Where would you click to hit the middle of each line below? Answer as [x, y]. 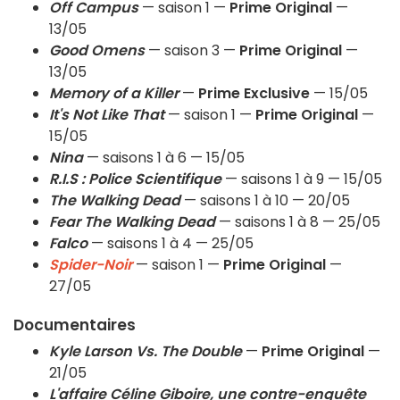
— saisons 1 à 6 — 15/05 [164, 158]
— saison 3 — [192, 51]
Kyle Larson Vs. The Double [146, 352]
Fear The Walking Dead [132, 222]
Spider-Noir [91, 265]
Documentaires [75, 325]
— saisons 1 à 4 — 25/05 [171, 244]
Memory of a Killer [114, 94]
